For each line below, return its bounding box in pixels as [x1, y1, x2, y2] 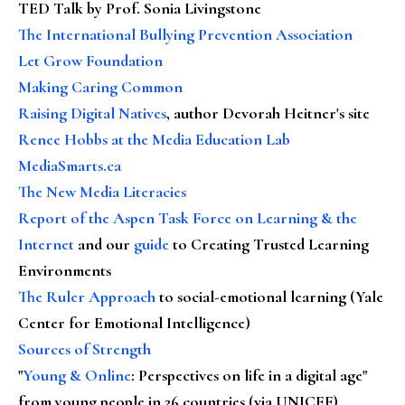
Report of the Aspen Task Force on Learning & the [18, 207, 357, 228]
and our [74, 233, 134, 254]
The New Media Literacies [18, 181, 186, 202]
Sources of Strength [18, 338, 151, 359]
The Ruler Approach [18, 286, 155, 306]
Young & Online [23, 364, 131, 385]
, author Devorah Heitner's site [166, 102, 370, 123]
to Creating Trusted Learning [169, 233, 369, 254]
